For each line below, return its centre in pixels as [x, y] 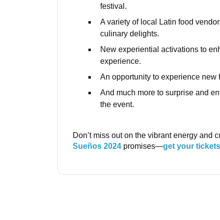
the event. [117, 104]
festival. [113, 6]
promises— [142, 146]
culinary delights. [130, 33]
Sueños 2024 [97, 146]
